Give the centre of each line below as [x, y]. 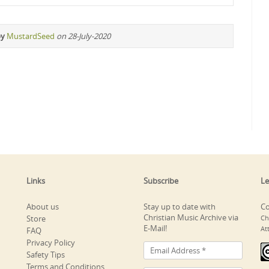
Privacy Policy [51, 242]
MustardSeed [31, 36]
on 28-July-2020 [83, 36]
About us [43, 206]
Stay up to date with [180, 206]
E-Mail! [155, 228]
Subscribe [161, 180]
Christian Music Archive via [191, 217]
